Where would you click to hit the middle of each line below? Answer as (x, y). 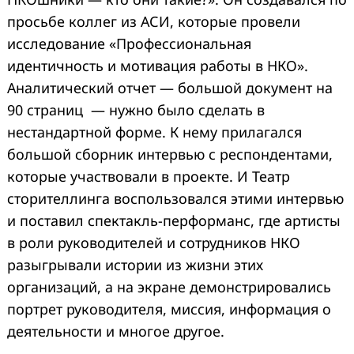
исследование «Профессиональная (129, 44)
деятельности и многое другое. (118, 331)
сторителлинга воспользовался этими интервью (175, 199)
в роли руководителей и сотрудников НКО (154, 243)
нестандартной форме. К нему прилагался (154, 132)
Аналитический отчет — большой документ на (170, 88)
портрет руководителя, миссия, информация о (169, 309)
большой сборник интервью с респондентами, (170, 154)
